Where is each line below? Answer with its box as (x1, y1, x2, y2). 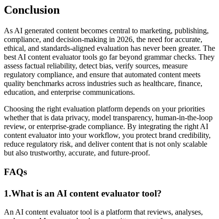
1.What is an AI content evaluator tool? (4, 188, 162, 198)
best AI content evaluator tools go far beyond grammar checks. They (4, 52, 215, 61)
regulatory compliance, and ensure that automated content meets (4, 70, 200, 79)
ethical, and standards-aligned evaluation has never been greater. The (4, 44, 215, 52)
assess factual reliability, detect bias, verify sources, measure (4, 61, 188, 70)
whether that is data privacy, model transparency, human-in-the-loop (4, 113, 213, 122)
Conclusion (4, 3, 60, 17)
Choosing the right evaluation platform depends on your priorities (4, 104, 205, 113)
